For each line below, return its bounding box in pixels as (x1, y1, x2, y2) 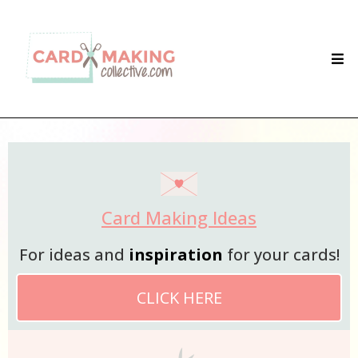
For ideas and (18, 244, 129, 266)
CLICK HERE (136, 287, 222, 309)
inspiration (128, 244, 223, 266)
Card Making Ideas (101, 205, 257, 230)
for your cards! (222, 244, 340, 266)
